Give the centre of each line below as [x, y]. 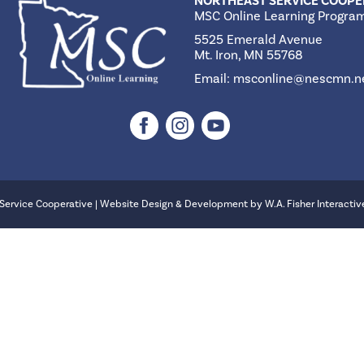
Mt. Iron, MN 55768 [249, 55]
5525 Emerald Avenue [258, 39]
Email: [214, 78]
